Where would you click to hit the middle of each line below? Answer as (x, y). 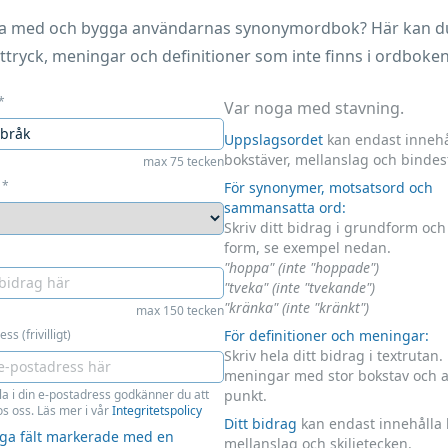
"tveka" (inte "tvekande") (299, 287)
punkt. (245, 395)
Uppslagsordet (273, 139)
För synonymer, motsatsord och (328, 187)
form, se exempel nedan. (307, 247)
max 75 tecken (183, 161)
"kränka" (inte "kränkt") (296, 307)
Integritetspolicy (157, 410)
